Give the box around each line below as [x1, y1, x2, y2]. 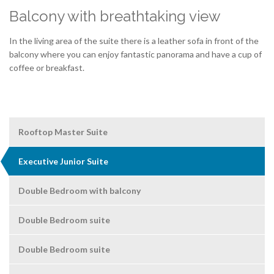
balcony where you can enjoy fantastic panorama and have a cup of [9, 49, 262, 60]
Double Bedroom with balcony [18, 185, 141, 196]
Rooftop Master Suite [18, 127, 108, 138]
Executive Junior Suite [18, 156, 108, 167]
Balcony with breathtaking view [9, 7, 221, 26]
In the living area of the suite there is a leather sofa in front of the [9, 35, 259, 46]
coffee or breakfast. [9, 62, 84, 73]
